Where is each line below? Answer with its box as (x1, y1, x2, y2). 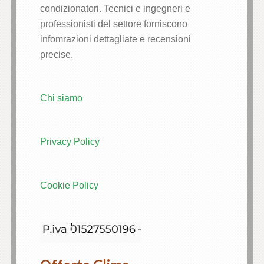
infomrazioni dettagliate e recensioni (39, 34, 191, 45)
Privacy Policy (39, 137, 100, 147)
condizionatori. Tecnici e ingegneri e (39, 4, 190, 14)
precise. (39, 49, 73, 60)
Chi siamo (39, 93, 82, 104)
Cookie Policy (39, 180, 98, 191)
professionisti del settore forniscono (39, 19, 187, 29)
